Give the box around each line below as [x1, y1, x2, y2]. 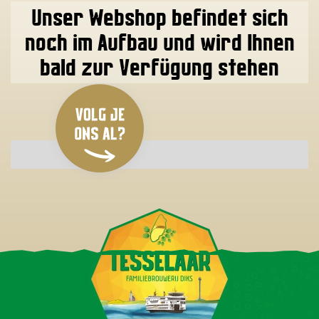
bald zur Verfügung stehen [40, 53, 279, 81]
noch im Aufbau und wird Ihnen [24, 28, 295, 56]
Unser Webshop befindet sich [31, 4, 288, 31]
